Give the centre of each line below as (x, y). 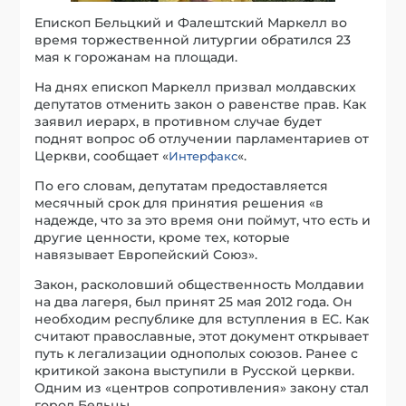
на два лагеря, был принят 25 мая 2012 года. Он (194, 302)
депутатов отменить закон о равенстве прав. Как (201, 105)
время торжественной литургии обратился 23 (193, 40)
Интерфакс (203, 156)
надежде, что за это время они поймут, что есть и (203, 221)
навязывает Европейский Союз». (146, 255)
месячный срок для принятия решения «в (179, 203)
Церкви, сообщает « (102, 156)
